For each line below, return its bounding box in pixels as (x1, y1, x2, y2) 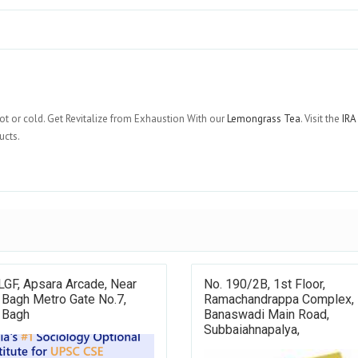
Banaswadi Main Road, (203, 307, 329, 323)
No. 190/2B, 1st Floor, (203, 276, 325, 292)
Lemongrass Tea (227, 112, 300, 126)
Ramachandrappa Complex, (203, 292, 354, 308)
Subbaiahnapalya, (203, 322, 300, 338)
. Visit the (300, 112, 342, 126)
